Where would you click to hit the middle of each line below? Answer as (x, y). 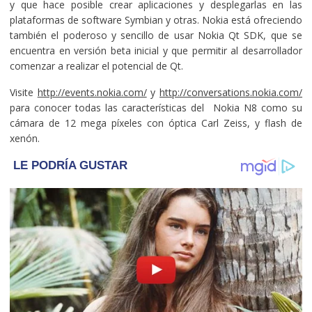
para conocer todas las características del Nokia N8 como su (156, 107)
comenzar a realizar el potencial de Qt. (97, 65)
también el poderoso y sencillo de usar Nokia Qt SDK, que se (156, 35)
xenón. (26, 138)
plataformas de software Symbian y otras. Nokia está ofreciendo (156, 19)
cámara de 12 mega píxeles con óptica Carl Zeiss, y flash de (156, 123)
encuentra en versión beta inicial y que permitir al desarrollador (156, 50)
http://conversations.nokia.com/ (231, 92)
